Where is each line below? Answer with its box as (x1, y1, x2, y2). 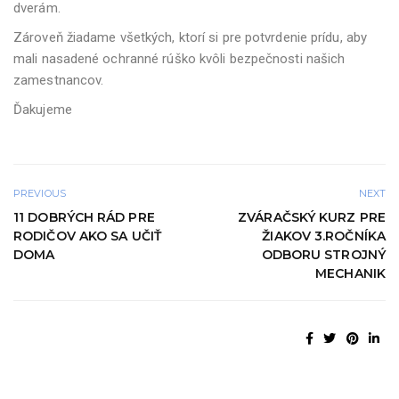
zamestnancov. (13, 72, 104, 89)
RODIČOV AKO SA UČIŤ (13, 227, 161, 244)
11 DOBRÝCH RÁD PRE (13, 208, 155, 225)
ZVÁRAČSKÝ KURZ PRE (238, 208, 386, 225)
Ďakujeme (13, 102, 72, 118)
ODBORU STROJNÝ (261, 246, 386, 263)
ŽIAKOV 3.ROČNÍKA (262, 227, 386, 244)
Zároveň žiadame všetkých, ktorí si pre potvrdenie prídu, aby (13, 29, 368, 46)
